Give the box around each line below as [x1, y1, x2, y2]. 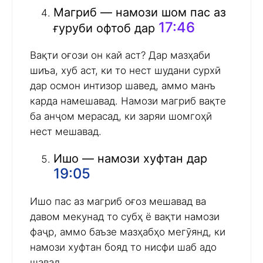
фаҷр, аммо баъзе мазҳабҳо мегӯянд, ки [30, 226, 225, 238]
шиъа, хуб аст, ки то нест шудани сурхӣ [30, 65, 221, 77]
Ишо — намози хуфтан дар [53, 151, 207, 166]
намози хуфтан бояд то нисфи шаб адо [30, 241, 217, 254]
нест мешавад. [30, 126, 102, 138]
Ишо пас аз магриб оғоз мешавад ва [30, 195, 206, 208]
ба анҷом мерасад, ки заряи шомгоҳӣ [30, 110, 212, 123]
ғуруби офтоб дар [53, 21, 159, 36]
